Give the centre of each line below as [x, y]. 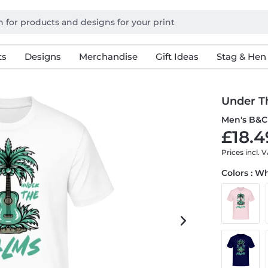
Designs [42, 57]
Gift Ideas [177, 57]
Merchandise [108, 57]
